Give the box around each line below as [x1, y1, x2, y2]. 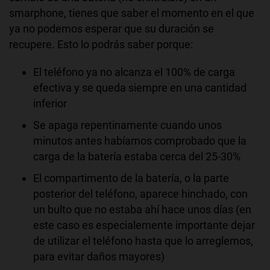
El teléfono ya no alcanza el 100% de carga [33, 66, 235, 79]
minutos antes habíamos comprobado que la [33, 134, 246, 148]
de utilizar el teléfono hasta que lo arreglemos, [33, 234, 253, 248]
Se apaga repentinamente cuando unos [33, 119, 222, 132]
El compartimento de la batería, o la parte [33, 172, 229, 185]
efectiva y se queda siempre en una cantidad [33, 81, 246, 95]
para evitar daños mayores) [33, 250, 165, 263]
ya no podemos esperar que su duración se [9, 22, 214, 36]
